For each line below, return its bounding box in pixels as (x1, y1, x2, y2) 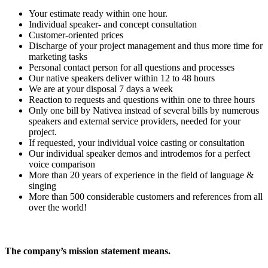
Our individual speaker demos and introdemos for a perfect (29, 148, 250, 159)
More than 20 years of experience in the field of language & (29, 169, 254, 180)
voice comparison (29, 159, 95, 169)
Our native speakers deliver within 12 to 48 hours (29, 72, 215, 83)
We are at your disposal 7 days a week (29, 83, 173, 94)
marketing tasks (29, 51, 87, 62)
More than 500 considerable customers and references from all (29, 191, 263, 202)
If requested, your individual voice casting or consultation (29, 137, 245, 148)
